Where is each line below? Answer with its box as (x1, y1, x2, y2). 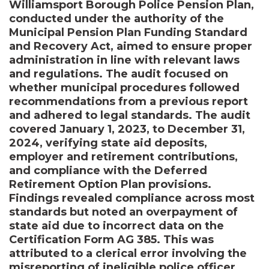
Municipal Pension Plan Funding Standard (9, 25, 247, 39)
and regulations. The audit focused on (9, 67, 228, 80)
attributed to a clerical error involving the (9, 246, 247, 260)
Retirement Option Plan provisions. (9, 177, 211, 191)
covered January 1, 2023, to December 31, (9, 122, 245, 136)
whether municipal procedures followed (9, 80, 240, 94)
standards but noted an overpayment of (9, 205, 238, 219)
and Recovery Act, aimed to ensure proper (9, 39, 252, 53)
